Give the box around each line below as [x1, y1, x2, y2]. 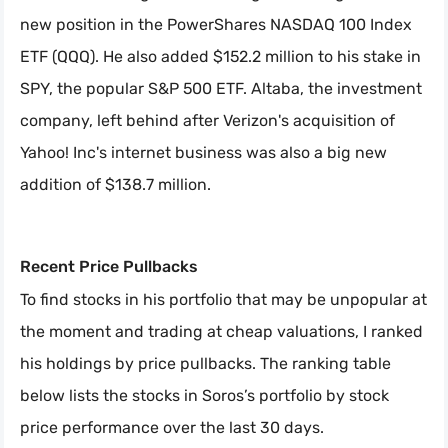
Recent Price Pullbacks [20, 257, 198, 277]
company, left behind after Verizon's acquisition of [20, 111, 395, 131]
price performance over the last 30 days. [20, 418, 324, 438]
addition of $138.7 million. [20, 175, 211, 195]
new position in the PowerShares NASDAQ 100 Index [20, 15, 412, 35]
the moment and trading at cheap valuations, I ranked [20, 322, 423, 342]
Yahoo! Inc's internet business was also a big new [20, 143, 387, 163]
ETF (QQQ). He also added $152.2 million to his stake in [20, 47, 421, 67]
